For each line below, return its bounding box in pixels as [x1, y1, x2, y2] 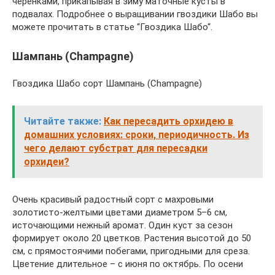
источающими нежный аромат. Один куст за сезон [12, 219, 233, 231]
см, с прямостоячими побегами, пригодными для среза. [12, 245, 250, 257]
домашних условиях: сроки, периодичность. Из [24, 128, 249, 141]
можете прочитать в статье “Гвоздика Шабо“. [12, 21, 212, 33]
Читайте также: [24, 115, 101, 127]
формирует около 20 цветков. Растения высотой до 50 [12, 232, 251, 244]
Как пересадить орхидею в [104, 115, 233, 127]
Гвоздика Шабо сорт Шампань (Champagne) [12, 77, 202, 89]
